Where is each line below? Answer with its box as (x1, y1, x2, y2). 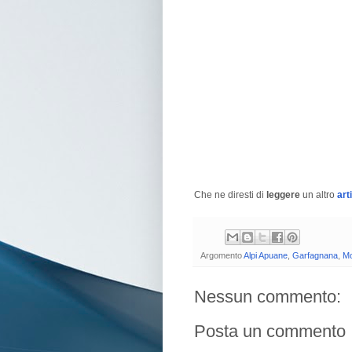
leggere (266, 189, 302, 201)
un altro (302, 189, 337, 201)
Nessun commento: (194, 286, 341, 306)
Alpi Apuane (244, 250, 288, 260)
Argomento (200, 250, 244, 260)
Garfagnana (292, 250, 338, 260)
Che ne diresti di (194, 189, 266, 201)
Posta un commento (194, 321, 346, 341)
